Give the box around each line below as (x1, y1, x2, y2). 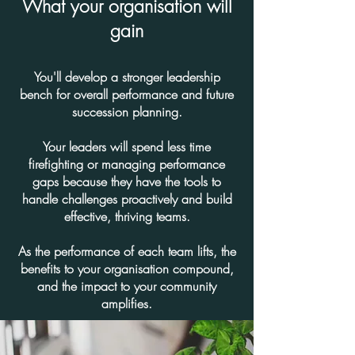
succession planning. (71, 103, 182, 120)
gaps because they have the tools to (32, 173, 221, 190)
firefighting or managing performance (29, 155, 225, 173)
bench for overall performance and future (20, 86, 234, 103)
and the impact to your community (37, 277, 216, 295)
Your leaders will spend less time (43, 138, 211, 155)
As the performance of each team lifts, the (17, 242, 236, 260)
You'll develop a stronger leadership (33, 68, 220, 86)
